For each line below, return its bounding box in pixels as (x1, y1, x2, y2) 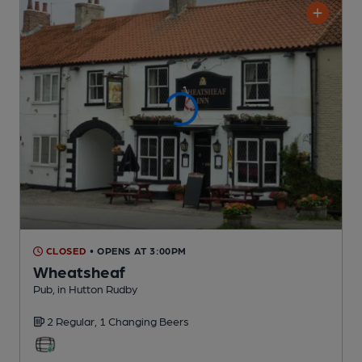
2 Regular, (47, 314, 99, 328)
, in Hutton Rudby (53, 282, 137, 296)
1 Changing (99, 314, 159, 328)
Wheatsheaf (33, 262, 125, 282)
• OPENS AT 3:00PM (89, 245, 187, 257)
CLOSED (43, 245, 87, 257)
